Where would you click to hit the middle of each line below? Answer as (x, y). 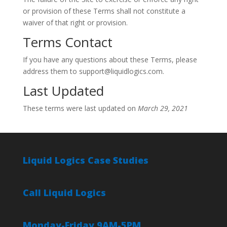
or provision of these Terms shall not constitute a (104, 11)
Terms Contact (67, 42)
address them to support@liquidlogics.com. (93, 71)
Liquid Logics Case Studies (85, 160)
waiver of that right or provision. (75, 23)
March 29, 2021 (163, 108)
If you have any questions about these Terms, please (110, 60)
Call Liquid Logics (64, 193)
